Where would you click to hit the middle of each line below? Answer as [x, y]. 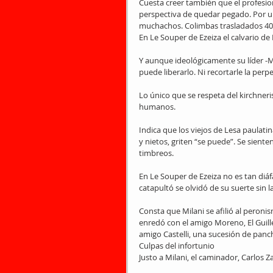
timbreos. [156, 153]
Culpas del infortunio [177, 246]
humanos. [157, 107]
